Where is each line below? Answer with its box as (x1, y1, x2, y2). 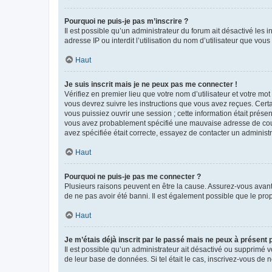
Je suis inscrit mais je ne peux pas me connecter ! (64, 80, 237, 89)
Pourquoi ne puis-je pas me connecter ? (64, 172, 201, 181)
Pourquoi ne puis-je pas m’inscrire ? (64, 17, 188, 25)
